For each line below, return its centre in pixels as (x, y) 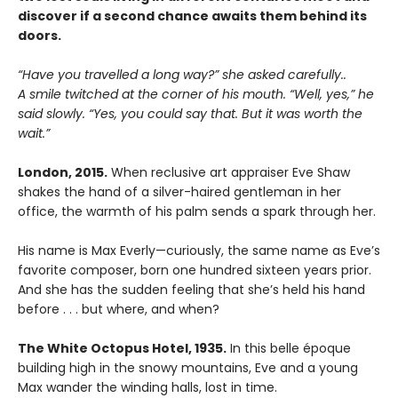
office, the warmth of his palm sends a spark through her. (197, 211)
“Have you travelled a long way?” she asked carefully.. (182, 74)
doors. (40, 35)
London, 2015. (63, 172)
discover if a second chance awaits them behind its (192, 16)
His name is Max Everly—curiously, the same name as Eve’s (199, 250)
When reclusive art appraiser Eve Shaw (229, 172)
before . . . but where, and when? (119, 309)
